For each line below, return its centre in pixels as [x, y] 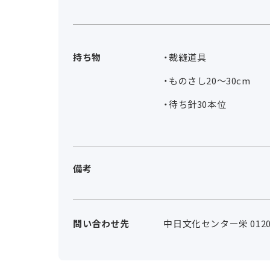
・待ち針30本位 [195, 104]
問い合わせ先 [101, 224]
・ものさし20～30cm [207, 81]
